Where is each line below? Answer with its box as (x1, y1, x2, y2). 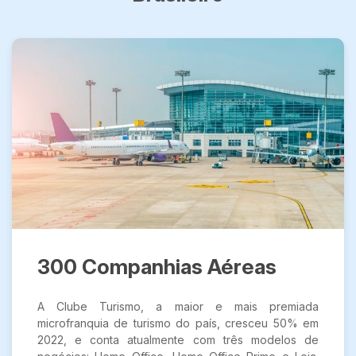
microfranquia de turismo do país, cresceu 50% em (37, 316, 319, 331)
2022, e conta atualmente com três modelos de (37, 333, 319, 347)
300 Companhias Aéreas (37, 254, 277, 280)
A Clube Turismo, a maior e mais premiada (37, 300, 319, 314)
